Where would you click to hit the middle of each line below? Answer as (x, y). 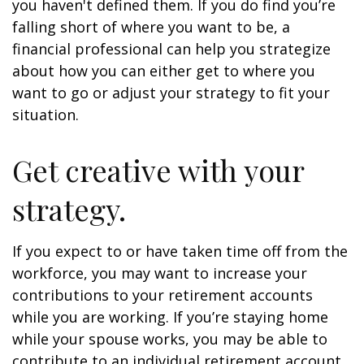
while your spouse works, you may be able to (170, 339)
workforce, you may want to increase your (160, 273)
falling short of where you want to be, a (151, 27)
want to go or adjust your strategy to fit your (171, 93)
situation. (45, 115)
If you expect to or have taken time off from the (180, 251)
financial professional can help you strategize (171, 49)
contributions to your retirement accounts (162, 295)
